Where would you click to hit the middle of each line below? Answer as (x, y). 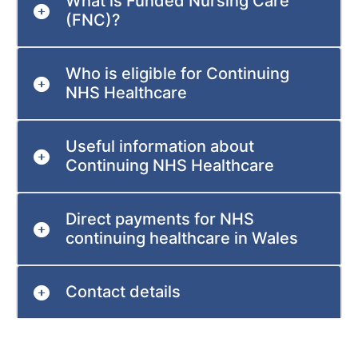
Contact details (123, 292)
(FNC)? (93, 20)
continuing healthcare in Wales (182, 239)
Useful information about (160, 147)
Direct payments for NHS (160, 219)
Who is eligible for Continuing (177, 74)
